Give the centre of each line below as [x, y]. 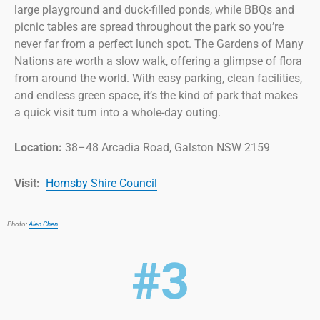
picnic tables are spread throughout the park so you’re [149, 26]
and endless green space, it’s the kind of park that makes [156, 95]
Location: [38, 148]
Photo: [18, 224]
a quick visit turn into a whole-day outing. [117, 112]
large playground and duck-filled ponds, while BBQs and [154, 9]
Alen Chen [43, 224]
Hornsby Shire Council [101, 183]
